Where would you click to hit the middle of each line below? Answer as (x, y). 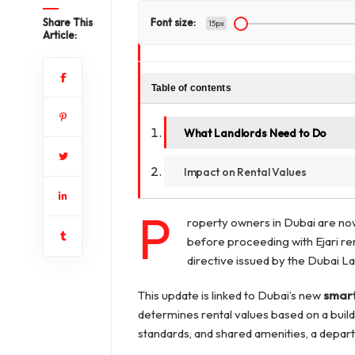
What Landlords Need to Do (255, 133)
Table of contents (191, 88)
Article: (59, 35)
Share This (67, 22)
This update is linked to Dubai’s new (230, 296)
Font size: (173, 22)
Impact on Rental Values (245, 172)
